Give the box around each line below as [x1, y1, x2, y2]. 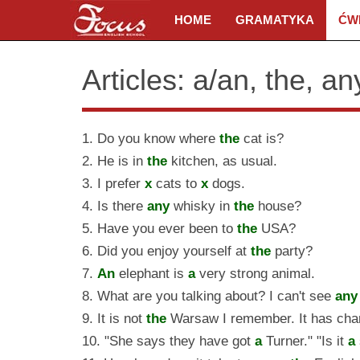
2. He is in [82, 153, 147, 169]
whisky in [170, 198, 234, 214]
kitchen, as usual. [167, 153, 277, 169]
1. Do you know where [82, 131, 219, 146]
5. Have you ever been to [82, 221, 237, 236]
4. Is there [82, 198, 147, 214]
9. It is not [82, 311, 146, 326]
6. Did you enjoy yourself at [82, 243, 251, 259]
